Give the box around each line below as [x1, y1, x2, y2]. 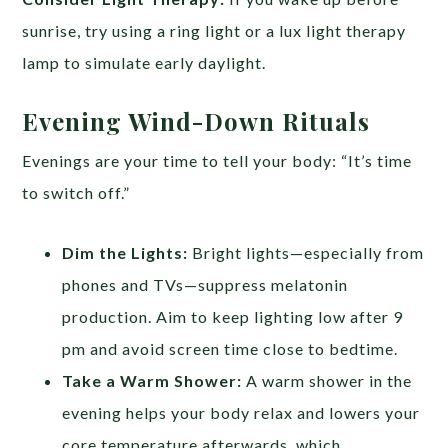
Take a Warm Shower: [62, 371, 243, 391]
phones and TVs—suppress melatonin [62, 275, 349, 295]
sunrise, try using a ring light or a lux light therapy [22, 21, 407, 41]
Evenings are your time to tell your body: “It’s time [22, 151, 413, 171]
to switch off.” [22, 183, 131, 203]
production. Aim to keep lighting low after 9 [62, 307, 404, 327]
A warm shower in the [242, 371, 413, 391]
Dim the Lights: [62, 243, 189, 263]
